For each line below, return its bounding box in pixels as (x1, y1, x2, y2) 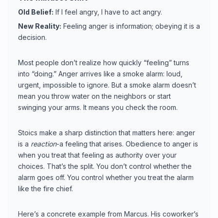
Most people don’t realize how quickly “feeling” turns (18, 58, 189, 67)
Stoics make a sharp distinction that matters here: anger (18, 128, 195, 137)
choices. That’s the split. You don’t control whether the (18, 162, 192, 170)
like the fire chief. (18, 184, 73, 193)
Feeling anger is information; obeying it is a (61, 21, 200, 30)
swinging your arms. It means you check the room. (18, 103, 178, 111)
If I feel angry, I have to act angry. (54, 7, 162, 16)
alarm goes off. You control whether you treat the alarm (18, 173, 194, 182)
